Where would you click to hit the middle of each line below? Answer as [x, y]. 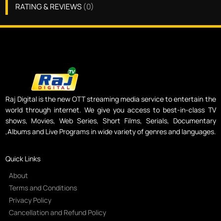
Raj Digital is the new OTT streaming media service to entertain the [110, 99]
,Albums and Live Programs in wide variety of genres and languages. [110, 132]
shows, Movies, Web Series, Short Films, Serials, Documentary [110, 121]
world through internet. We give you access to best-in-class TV [110, 110]
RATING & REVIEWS [48, 7]
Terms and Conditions [43, 188]
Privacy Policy [30, 200]
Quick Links [23, 159]
